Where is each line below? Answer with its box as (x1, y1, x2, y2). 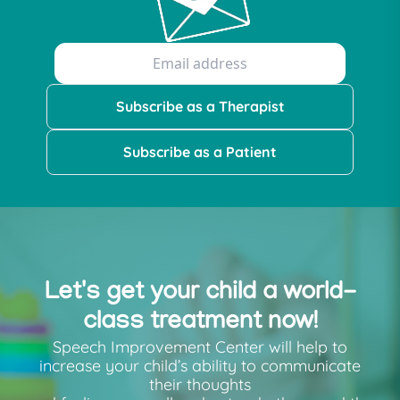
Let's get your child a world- (44, 279, 356, 307)
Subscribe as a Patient (123, 143, 277, 161)
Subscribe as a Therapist (115, 97, 285, 115)
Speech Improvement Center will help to (53, 337, 347, 357)
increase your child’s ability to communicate (39, 355, 361, 376)
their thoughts (149, 374, 251, 395)
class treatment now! (82, 309, 318, 337)
